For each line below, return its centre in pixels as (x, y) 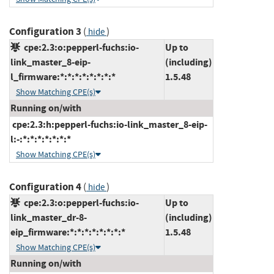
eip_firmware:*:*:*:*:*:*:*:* (68, 232)
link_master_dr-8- (49, 217)
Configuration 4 (45, 187)
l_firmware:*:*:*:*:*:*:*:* (63, 76)
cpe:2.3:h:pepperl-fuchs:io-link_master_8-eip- (109, 124)
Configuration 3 (45, 31)
